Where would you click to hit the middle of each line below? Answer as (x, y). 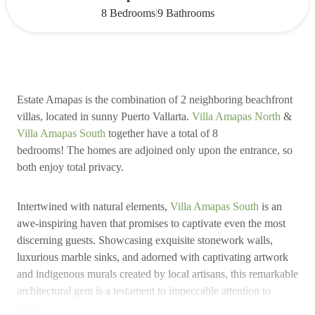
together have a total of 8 (162, 133)
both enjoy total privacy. (70, 167)
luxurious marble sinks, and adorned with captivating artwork (153, 257)
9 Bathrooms (186, 13)
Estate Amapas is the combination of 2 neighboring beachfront (155, 99)
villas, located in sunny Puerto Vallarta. (104, 116)
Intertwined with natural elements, (94, 206)
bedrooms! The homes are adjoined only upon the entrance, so (155, 150)
